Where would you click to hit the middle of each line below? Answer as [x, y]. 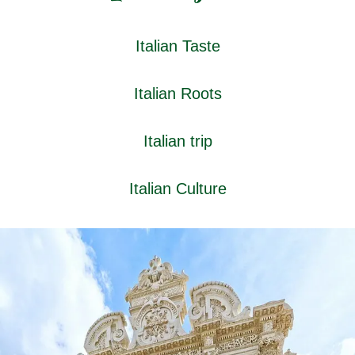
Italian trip [177, 141]
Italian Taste [177, 46]
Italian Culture [177, 188]
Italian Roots [177, 93]
